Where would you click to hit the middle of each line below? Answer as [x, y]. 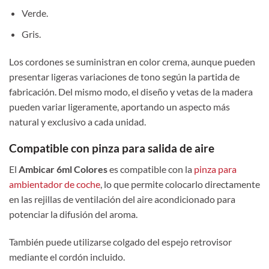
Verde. [35, 13]
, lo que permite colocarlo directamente [180, 184]
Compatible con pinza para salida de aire [112, 148]
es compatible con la [150, 169]
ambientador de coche [55, 184]
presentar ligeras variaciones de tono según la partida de [124, 76]
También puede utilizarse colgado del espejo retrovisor [120, 241]
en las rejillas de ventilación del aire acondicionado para [122, 199]
